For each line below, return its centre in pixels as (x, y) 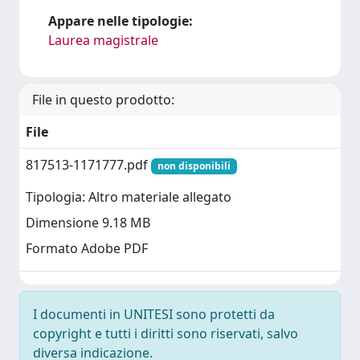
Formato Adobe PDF (87, 249)
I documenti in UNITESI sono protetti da (154, 314)
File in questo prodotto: (103, 100)
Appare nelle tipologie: (121, 21)
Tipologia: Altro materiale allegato (129, 197)
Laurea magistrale (103, 40)
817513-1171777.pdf (88, 165)
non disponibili (194, 166)
